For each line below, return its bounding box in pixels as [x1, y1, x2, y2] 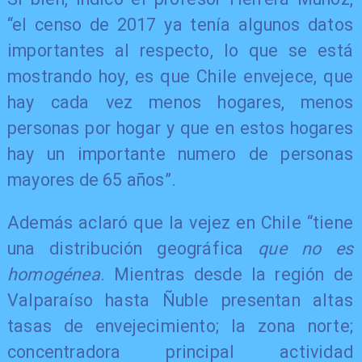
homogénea [6, 264, 100, 285]
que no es [258, 238, 354, 259]
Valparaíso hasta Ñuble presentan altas [6, 290, 354, 311]
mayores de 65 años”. [6, 169, 176, 190]
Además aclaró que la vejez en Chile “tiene [6, 213, 354, 234]
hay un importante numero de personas [6, 143, 354, 164]
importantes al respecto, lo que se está [6, 40, 354, 61]
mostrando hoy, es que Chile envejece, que [6, 65, 354, 86]
